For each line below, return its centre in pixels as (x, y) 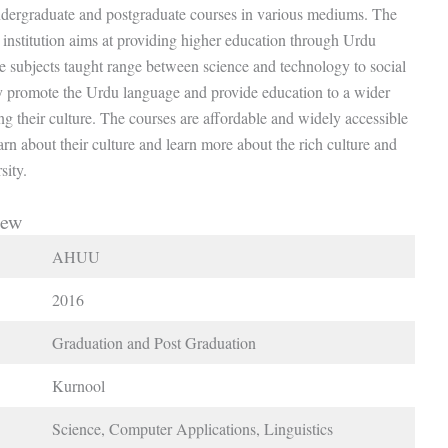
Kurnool (78, 385)
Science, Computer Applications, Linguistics (192, 428)
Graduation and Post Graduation (154, 342)
